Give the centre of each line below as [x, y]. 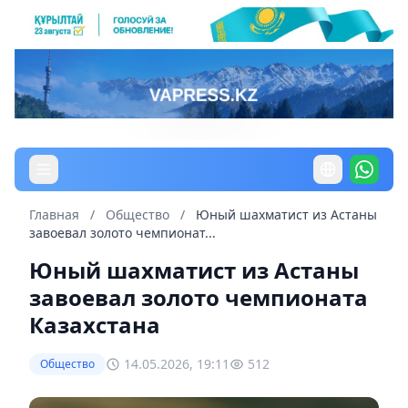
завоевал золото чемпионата [199, 297]
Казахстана [95, 324]
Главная [54, 214]
